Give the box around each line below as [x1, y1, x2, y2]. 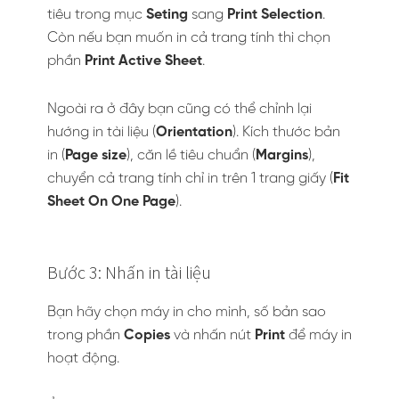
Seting [146, 7, 188, 22]
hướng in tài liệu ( [47, 125, 156, 140]
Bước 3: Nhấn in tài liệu [47, 261, 211, 283]
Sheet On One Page [47, 194, 175, 209]
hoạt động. [47, 351, 119, 366]
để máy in [285, 328, 352, 343]
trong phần [47, 328, 124, 343]
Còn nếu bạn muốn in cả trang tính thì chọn [47, 30, 330, 45]
